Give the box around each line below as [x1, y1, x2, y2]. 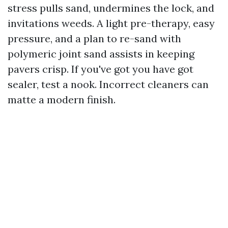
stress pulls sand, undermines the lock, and [8, 2, 214, 14]
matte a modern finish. [8, 93, 116, 106]
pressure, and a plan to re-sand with [8, 32, 181, 45]
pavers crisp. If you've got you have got [8, 63, 193, 75]
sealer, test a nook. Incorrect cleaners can [8, 78, 209, 91]
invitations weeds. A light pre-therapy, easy [8, 17, 215, 30]
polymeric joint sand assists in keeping [8, 47, 194, 60]
